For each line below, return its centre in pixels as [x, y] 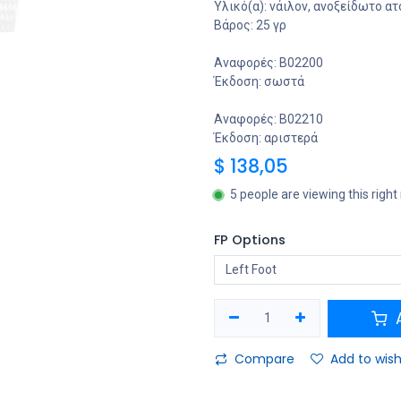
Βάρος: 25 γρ [250, 25]
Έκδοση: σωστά [259, 81]
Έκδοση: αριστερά [266, 138]
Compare [264, 359]
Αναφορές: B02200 [269, 63]
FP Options [250, 240]
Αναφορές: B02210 [269, 119]
